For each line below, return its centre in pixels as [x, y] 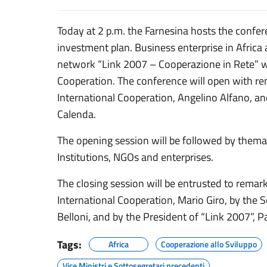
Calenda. [77, 114]
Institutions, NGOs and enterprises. [135, 157]
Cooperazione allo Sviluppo [209, 244]
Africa [119, 244]
